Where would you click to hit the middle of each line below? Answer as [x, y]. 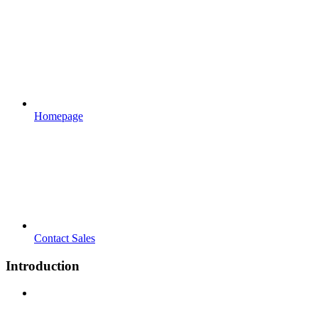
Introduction [43, 265]
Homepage [59, 116]
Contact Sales [65, 238]
